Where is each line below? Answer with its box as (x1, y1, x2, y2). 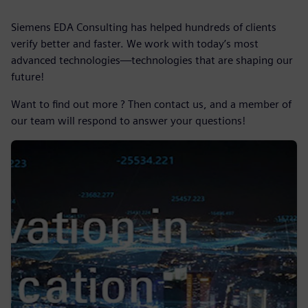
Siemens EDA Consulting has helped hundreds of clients (11, 21, 276, 34)
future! (11, 70, 44, 83)
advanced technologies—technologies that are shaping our (11, 54, 293, 67)
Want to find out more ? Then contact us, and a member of (11, 98, 291, 111)
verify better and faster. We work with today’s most (11, 37, 258, 50)
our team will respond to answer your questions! (11, 114, 245, 127)
